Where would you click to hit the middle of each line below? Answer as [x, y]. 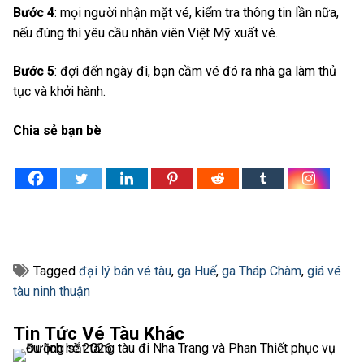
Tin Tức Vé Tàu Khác [99, 334]
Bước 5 [34, 71]
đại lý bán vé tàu [125, 271]
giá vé [324, 271]
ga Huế [197, 271]
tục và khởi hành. [59, 92]
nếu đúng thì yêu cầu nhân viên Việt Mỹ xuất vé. [145, 32]
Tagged [56, 271]
